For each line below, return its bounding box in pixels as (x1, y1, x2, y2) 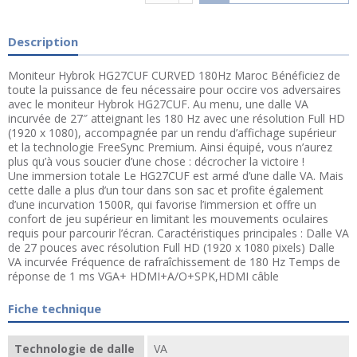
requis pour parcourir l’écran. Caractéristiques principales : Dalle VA (8, 226, 349, 241)
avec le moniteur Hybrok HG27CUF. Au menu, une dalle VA (8, 96, 308, 112)
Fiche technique (8, 300, 101, 317)
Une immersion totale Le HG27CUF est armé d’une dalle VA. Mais (8, 168, 343, 184)
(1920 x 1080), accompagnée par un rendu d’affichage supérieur (8, 125, 336, 141)
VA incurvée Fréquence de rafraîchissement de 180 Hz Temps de (8, 254, 340, 270)
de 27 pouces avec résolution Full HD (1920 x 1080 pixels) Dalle (8, 240, 335, 256)
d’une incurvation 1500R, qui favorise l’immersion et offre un (8, 197, 316, 213)
